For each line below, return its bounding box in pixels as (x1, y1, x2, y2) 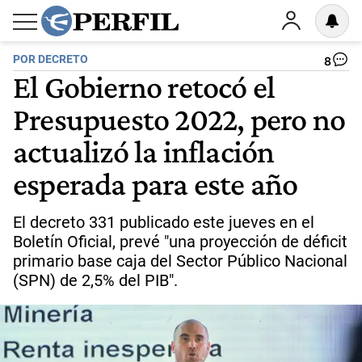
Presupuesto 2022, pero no (13, 100, 346, 137)
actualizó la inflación (13, 133, 275, 170)
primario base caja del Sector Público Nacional (13, 251, 347, 271)
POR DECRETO (13, 53, 88, 66)
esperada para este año (13, 165, 298, 202)
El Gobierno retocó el (13, 68, 276, 105)
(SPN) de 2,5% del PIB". (13, 271, 178, 290)
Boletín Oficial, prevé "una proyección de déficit (13, 232, 347, 251)
